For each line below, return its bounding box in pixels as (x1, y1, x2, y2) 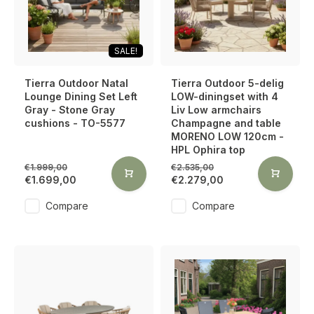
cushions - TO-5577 (25, 117, 125, 129)
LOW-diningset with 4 (171, 90, 278, 102)
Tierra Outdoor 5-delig (171, 77, 284, 89)
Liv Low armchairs (171, 104, 261, 116)
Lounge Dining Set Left (25, 90, 137, 102)
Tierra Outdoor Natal (25, 77, 128, 89)
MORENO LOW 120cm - (171, 130, 284, 142)
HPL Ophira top (171, 144, 245, 156)
